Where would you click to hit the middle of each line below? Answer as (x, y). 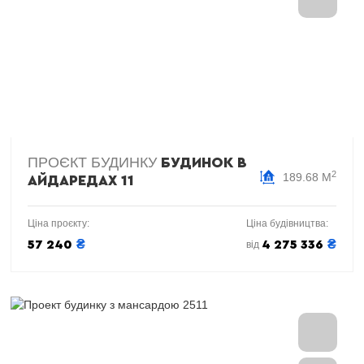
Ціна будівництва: (287, 223)
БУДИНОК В (204, 162)
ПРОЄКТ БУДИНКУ (94, 162)
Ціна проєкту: (58, 223)
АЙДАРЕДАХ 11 (81, 180)
